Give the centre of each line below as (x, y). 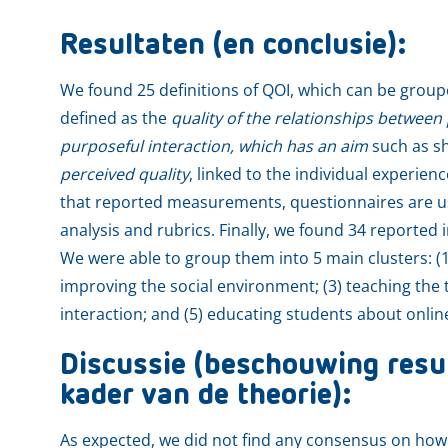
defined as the (115, 117)
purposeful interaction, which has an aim (214, 145)
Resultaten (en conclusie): (233, 45)
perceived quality (124, 173)
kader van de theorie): (205, 395)
